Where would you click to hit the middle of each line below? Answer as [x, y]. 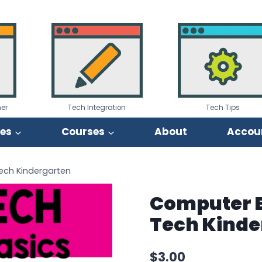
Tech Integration [97, 107]
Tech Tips [223, 107]
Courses [83, 132]
